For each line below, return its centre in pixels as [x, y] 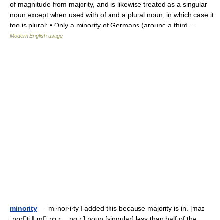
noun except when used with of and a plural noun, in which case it [112, 15]
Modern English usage [36, 36]
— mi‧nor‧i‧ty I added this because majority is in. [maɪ [121, 208]
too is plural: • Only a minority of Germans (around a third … [105, 25]
